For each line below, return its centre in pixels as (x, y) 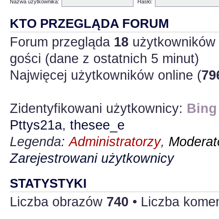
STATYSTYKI (48, 183)
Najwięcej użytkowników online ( (106, 75)
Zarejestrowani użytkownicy (92, 158)
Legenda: (39, 142)
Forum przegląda (62, 42)
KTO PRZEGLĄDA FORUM (89, 23)
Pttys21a (36, 125)
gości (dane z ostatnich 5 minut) (104, 58)
